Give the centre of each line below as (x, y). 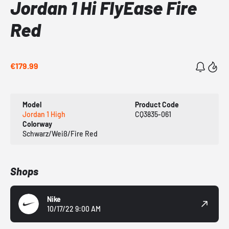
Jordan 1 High (44, 114)
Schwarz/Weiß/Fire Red (60, 134)
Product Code (157, 105)
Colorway (37, 124)
